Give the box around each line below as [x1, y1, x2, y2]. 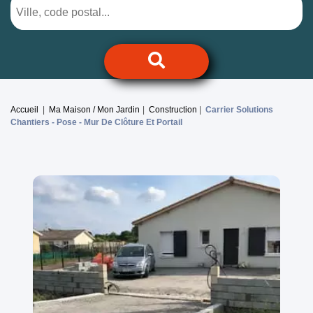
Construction [148, 105, 197, 115]
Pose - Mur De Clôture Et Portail [57, 117, 182, 128]
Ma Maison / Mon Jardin [49, 105, 140, 115]
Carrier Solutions [205, 105, 274, 115]
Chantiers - [10, 117, 57, 128]
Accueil [10, 105, 38, 115]
